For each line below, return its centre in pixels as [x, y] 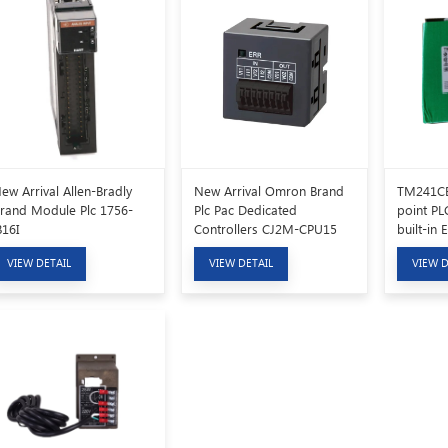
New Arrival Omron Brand [269, 191]
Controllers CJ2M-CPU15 [266, 229]
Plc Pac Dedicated [246, 210]
